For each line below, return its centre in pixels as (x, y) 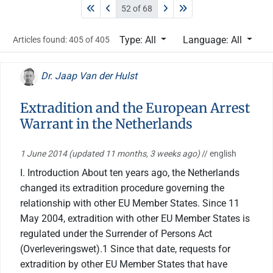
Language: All (213, 40)
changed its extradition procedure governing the (122, 188)
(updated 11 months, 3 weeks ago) (135, 153)
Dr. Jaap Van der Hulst (88, 76)
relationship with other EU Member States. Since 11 (130, 203)
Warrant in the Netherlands (106, 124)
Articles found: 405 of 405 (62, 39)
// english (219, 153)
